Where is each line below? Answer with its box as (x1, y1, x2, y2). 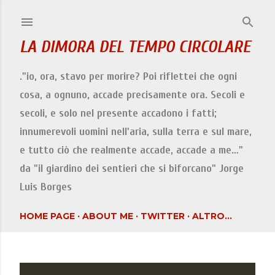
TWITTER (141, 211, 185, 222)
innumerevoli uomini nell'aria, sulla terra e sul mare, (20, 125, 252, 138)
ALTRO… (192, 211, 232, 222)
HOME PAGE (20, 211, 75, 222)
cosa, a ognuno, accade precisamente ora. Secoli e (20, 88, 245, 101)
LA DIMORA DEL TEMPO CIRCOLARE (20, 37, 250, 56)
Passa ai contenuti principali (71, 7, 204, 23)
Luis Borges (20, 180, 72, 193)
